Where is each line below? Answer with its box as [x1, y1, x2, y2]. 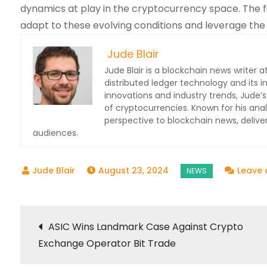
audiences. [32, 127, 78, 139]
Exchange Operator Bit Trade [38, 237, 176, 250]
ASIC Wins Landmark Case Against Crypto [48, 220, 243, 234]
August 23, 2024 [98, 164, 169, 176]
